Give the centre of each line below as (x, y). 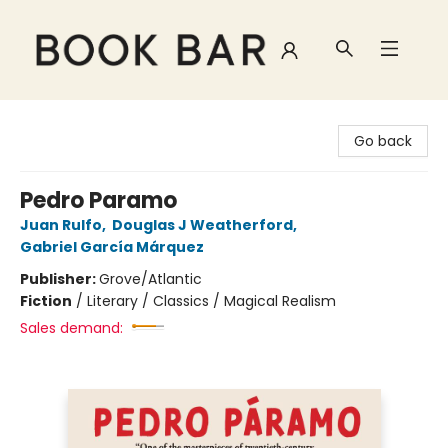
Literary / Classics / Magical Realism (211, 301)
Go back (383, 141)
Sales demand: (71, 328)
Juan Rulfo (61, 225)
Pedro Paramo (98, 200)
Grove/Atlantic (150, 279)
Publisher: (59, 279)
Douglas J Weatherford (202, 225)
